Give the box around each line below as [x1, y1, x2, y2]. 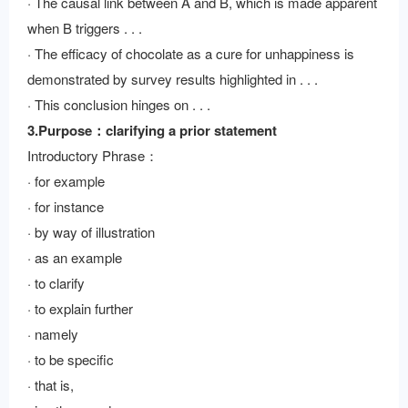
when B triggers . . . [27, 18, 142, 37]
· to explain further [27, 299, 133, 318]
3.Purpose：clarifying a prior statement [27, 120, 277, 140]
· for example [27, 171, 105, 190]
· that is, [27, 375, 74, 394]
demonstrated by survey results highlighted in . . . [27, 69, 318, 88]
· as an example [27, 248, 122, 267]
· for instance [27, 197, 104, 216]
